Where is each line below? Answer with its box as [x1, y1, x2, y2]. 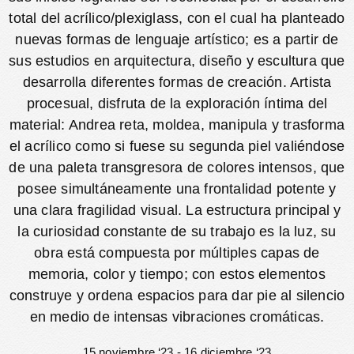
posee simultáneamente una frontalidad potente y [17, 181, 337, 197]
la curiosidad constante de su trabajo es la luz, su [17, 224, 337, 239]
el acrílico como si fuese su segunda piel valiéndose [9, 138, 345, 154]
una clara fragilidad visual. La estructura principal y [13, 202, 341, 218]
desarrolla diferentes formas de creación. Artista [22, 74, 332, 90]
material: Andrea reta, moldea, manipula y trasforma [9, 117, 345, 133]
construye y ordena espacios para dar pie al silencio [9, 288, 345, 303]
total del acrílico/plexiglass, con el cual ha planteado [9, 10, 345, 26]
